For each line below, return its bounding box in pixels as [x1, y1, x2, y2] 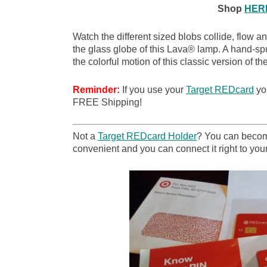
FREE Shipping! [73, 97, 142, 107]
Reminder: [73, 85, 120, 95]
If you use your [120, 85, 186, 95]
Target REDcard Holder [98, 131, 197, 141]
